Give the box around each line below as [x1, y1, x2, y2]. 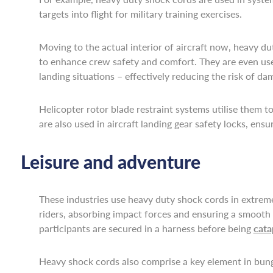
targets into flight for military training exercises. [38, 7, 242, 21]
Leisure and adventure [20, 149, 200, 174]
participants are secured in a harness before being [38, 221, 253, 235]
